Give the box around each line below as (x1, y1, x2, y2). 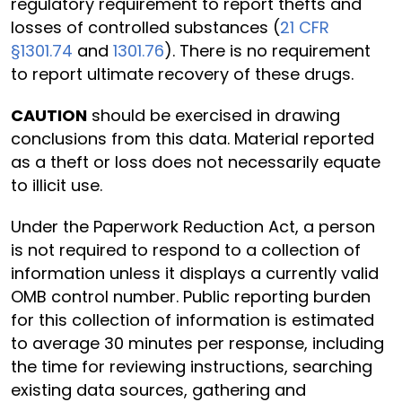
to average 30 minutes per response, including (11, 332, 384, 354)
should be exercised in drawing (87, 104, 340, 127)
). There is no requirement (164, 39, 371, 62)
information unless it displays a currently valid (11, 262, 379, 284)
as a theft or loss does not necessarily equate (11, 151, 380, 173)
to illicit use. (11, 174, 102, 197)
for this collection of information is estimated (11, 309, 374, 331)
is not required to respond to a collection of (11, 239, 361, 261)
